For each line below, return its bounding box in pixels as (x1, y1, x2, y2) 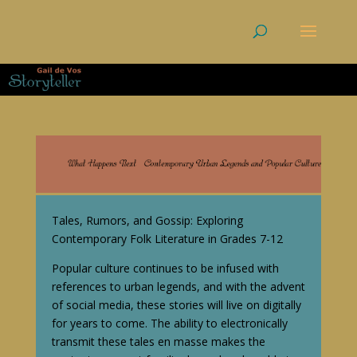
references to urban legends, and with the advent (51, 278, 305, 294)
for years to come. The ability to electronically (51, 315, 288, 331)
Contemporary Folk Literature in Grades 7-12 (51, 230, 283, 246)
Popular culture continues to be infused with (51, 260, 279, 276)
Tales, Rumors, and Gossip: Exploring (51, 212, 243, 228)
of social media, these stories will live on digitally (51, 296, 301, 312)
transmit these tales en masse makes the (51, 333, 265, 349)
